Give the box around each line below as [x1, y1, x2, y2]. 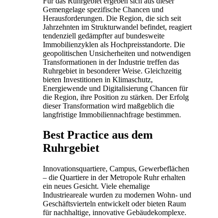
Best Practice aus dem [43, 128, 153, 142]
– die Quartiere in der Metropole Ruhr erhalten [43, 173, 185, 182]
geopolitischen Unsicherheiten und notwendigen [43, 49, 191, 57]
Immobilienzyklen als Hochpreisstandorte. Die [43, 40, 185, 49]
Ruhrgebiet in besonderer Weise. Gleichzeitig [43, 66, 182, 75]
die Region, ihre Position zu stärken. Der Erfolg [43, 92, 189, 101]
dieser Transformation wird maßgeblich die [43, 101, 174, 110]
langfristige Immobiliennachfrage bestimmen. [43, 110, 181, 119]
